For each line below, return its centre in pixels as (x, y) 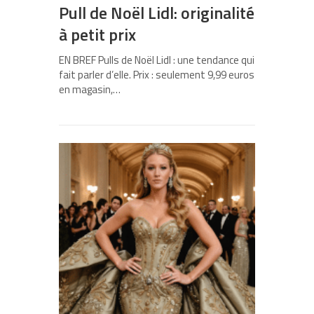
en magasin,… (90, 90)
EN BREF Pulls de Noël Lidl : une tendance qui (157, 60)
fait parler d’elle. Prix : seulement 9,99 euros (157, 75)
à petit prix (97, 35)
